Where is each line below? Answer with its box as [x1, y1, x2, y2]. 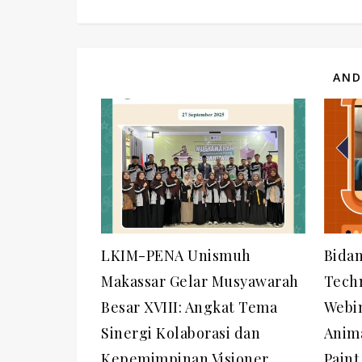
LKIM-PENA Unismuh [101, 245, 251, 265]
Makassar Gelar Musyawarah [101, 271, 299, 291]
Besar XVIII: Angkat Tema [101, 297, 277, 317]
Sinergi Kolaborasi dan [101, 322, 260, 343]
